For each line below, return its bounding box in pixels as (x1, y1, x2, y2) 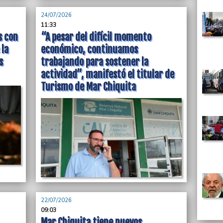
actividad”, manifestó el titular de (41, 68, 175, 81)
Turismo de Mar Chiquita (41, 81, 136, 93)
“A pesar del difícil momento (41, 31, 152, 43)
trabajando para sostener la (41, 56, 149, 68)
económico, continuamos (41, 43, 138, 56)
